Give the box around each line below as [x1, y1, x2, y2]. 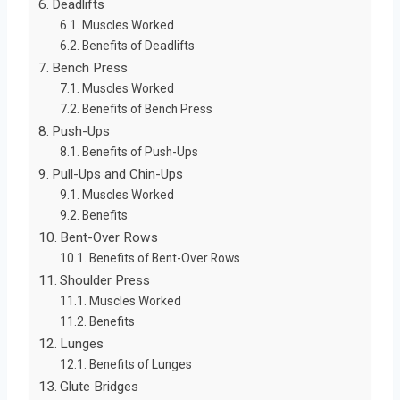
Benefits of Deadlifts [81, 37, 195, 53]
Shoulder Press [60, 271, 151, 288]
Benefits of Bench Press [81, 101, 212, 116]
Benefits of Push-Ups [81, 144, 198, 159]
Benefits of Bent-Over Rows [88, 250, 240, 265]
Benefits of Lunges [88, 356, 192, 371]
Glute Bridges [60, 378, 139, 395]
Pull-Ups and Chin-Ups [52, 165, 184, 182]
